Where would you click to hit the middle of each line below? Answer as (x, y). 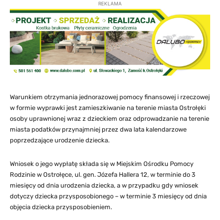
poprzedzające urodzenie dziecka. (60, 140)
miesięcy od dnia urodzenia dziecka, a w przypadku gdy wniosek (104, 185)
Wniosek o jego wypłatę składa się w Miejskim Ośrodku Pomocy (102, 164)
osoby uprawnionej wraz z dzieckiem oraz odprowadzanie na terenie (110, 118)
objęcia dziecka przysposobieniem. (61, 207)
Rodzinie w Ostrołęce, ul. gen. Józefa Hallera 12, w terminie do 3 (103, 174)
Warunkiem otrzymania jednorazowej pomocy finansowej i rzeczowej (110, 97)
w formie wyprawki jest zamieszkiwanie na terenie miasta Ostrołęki (108, 108)
